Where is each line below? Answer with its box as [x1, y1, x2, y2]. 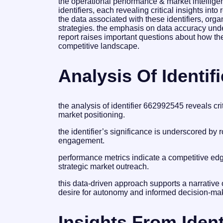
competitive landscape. [58, 42, 139, 50]
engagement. [58, 136, 105, 145]
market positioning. [58, 110, 125, 119]
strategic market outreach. [58, 162, 149, 171]
